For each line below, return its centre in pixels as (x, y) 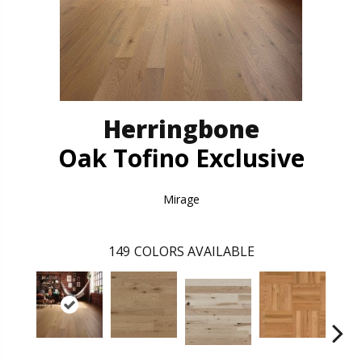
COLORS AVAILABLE (194, 251)
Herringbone (181, 128)
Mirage (181, 199)
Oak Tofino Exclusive (181, 158)
